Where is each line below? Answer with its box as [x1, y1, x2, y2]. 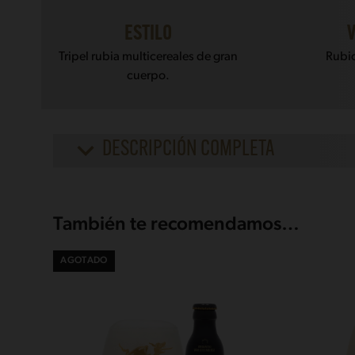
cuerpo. [126, 69, 170, 82]
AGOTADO [60, 256, 108, 266]
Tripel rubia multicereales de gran [58, 50, 238, 63]
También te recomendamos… [53, 215, 300, 235]
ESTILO [124, 23, 172, 45]
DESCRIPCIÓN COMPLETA [102, 139, 275, 162]
